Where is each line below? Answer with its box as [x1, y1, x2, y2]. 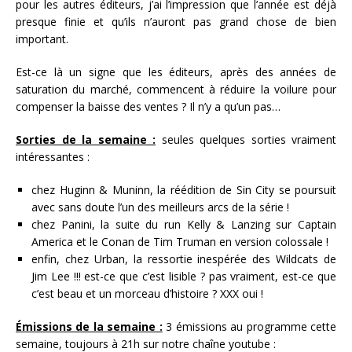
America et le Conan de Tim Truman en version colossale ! [31, 233, 328, 249]
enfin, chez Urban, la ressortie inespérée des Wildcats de [31, 251, 336, 266]
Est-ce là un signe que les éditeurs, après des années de [16, 64, 336, 79]
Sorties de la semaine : [16, 131, 156, 147]
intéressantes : [16, 148, 93, 164]
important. [16, 31, 71, 46]
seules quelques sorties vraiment [156, 131, 336, 147]
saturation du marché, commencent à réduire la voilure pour [16, 81, 336, 97]
